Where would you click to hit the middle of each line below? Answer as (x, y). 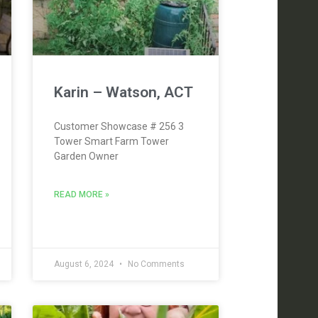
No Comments (155, 264)
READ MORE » (81, 195)
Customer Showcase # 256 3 (119, 127)
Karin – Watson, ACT (123, 93)
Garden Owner (86, 157)
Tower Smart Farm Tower (111, 142)
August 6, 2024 (84, 264)
